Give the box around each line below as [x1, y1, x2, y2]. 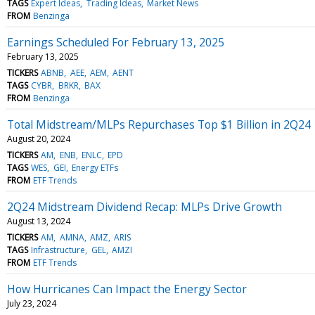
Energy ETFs [71, 161, 118, 174]
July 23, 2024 [7, 297, 56, 309]
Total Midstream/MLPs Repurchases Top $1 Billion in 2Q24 [7, 116, 311, 132]
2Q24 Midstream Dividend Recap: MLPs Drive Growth [7, 198, 282, 214]
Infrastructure [31, 243, 86, 256]
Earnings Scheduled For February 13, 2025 [7, 34, 224, 50]
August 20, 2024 [7, 132, 70, 145]
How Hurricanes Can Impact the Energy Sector [7, 281, 247, 297]
